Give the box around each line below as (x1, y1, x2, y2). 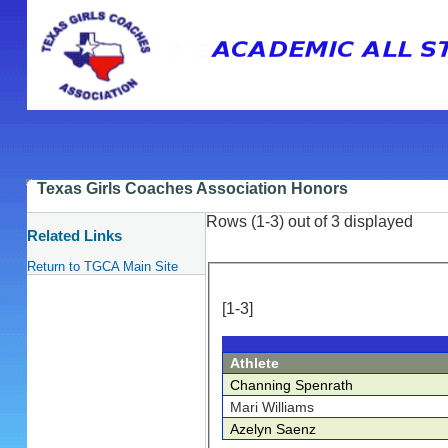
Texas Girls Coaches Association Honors (36, 180, 348, 197)
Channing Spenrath (229, 377, 353, 394)
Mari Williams (229, 399, 314, 416)
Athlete (229, 355, 279, 372)
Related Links (26, 228, 122, 244)
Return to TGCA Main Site (26, 259, 178, 274)
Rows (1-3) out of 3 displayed (205, 213, 413, 230)
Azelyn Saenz (229, 421, 316, 438)
